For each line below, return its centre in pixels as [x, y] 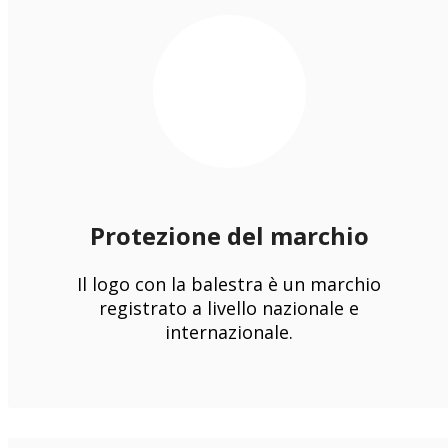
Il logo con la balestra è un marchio [229, 283]
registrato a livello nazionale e [229, 307]
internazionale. [229, 331]
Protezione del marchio [229, 235]
